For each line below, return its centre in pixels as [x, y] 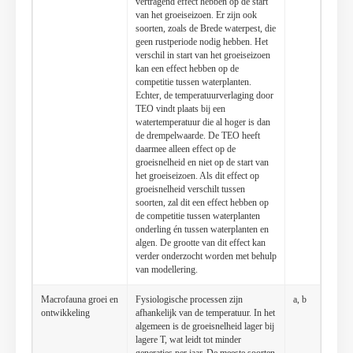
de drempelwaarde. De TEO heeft [198, 136]
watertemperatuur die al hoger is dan [203, 123]
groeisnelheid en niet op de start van [202, 163]
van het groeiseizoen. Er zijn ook [196, 15]
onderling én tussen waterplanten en [202, 230]
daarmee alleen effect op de [186, 149]
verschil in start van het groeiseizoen [203, 56]
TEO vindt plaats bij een [180, 109]
